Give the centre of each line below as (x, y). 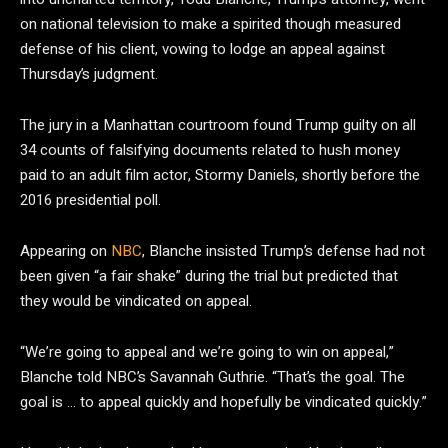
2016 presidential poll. (90, 200)
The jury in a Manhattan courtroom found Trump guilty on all (218, 125)
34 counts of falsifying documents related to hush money (210, 150)
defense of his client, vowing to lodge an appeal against (202, 49)
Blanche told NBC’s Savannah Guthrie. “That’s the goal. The (212, 377)
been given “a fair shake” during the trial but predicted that (209, 276)
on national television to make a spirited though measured (210, 24)
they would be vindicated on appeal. (136, 301)
